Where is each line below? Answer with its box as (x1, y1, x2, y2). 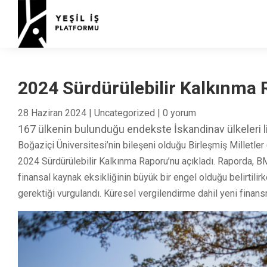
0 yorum (163, 107, 196, 119)
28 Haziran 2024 (18, 107, 86, 119)
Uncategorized (94, 107, 155, 119)
